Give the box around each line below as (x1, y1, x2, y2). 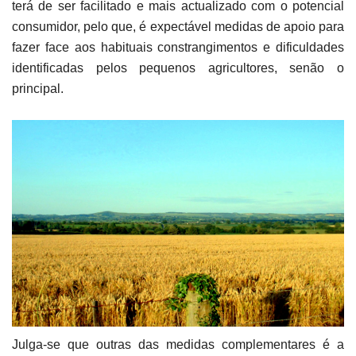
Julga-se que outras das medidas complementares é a (12, 338, 344, 352)
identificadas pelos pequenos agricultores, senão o (12, 60, 344, 75)
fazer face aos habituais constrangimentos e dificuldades (12, 40, 344, 54)
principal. (12, 81, 64, 95)
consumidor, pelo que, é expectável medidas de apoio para (12, 19, 344, 33)
